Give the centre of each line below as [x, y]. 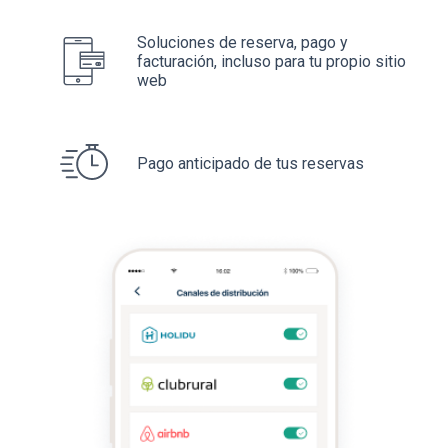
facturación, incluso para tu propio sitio [271, 61]
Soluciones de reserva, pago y [242, 42]
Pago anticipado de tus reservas [250, 163]
